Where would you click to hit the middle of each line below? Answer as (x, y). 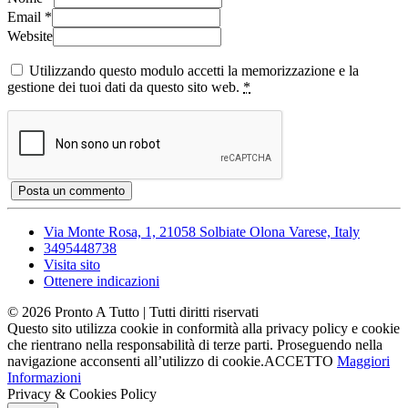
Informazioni (44, 378)
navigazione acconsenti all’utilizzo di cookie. (136, 362)
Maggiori (363, 362)
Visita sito (72, 265)
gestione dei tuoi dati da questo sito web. (125, 87)
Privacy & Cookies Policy (82, 394)
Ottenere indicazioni (102, 281)
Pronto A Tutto (97, 312)
